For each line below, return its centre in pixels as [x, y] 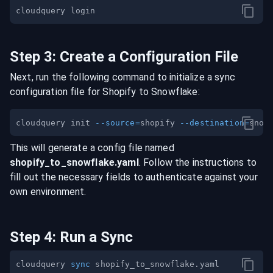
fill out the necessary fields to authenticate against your [134, 177]
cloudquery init [56, 123]
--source [115, 123]
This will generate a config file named [92, 148]
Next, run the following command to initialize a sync [122, 77]
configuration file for [55, 92]
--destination [212, 123]
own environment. [48, 192]
